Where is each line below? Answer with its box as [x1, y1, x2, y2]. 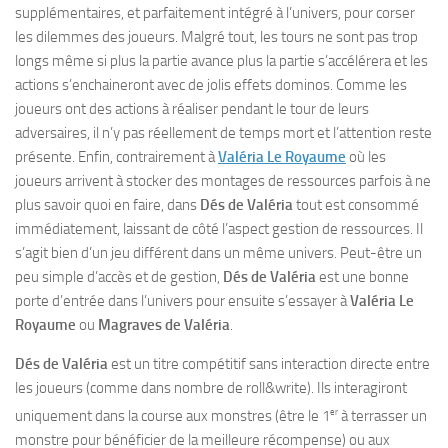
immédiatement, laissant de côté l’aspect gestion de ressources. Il [15, 220, 423, 238]
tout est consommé [293, 196, 419, 214]
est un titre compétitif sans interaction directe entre [108, 355, 430, 373]
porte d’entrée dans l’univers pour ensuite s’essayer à [15, 292, 350, 310]
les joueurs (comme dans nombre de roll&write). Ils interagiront [15, 379, 407, 397]
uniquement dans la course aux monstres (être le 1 [15, 407, 330, 425]
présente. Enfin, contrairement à [15, 148, 218, 166]
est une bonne [316, 268, 409, 286]
